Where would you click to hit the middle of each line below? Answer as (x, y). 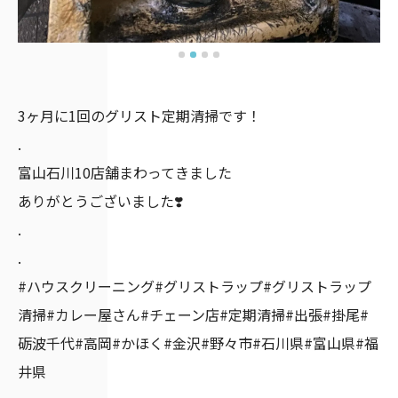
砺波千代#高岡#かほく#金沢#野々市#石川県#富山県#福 (198, 343)
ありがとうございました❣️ (100, 201)
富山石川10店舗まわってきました (125, 172)
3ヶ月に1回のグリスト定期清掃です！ (139, 115)
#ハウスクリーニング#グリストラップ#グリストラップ (195, 286)
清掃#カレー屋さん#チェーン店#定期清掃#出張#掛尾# (193, 314)
